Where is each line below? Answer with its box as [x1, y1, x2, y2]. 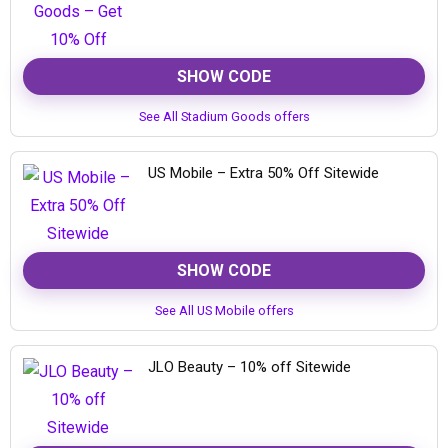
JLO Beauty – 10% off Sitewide [148, 358, 351, 376]
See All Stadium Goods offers [138, 109, 310, 124]
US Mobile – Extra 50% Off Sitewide [148, 164, 379, 182]
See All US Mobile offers [154, 303, 294, 318]
